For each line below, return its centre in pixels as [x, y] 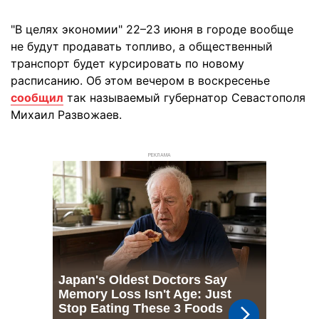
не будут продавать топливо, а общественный [142, 46]
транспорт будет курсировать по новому [127, 63]
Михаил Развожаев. [66, 115]
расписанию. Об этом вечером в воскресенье [140, 80]
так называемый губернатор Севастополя [184, 98]
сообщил [37, 98]
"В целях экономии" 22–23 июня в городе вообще [152, 29]
